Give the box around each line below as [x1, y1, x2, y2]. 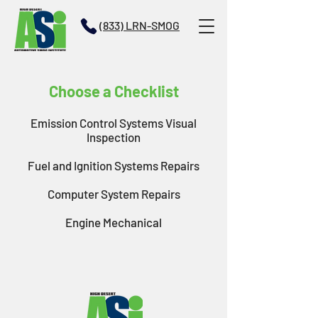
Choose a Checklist [48, 82, 179, 100]
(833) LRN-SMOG [99, 18, 180, 32]
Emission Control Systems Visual [31, 116, 197, 130]
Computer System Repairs [47, 187, 180, 201]
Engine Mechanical [65, 215, 162, 229]
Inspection [87, 130, 141, 144]
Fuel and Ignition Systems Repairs [28, 158, 199, 172]
